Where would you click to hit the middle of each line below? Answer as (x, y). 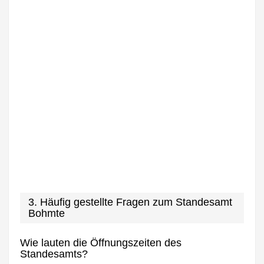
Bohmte (47, 214)
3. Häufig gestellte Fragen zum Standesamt (131, 202)
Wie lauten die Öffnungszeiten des (101, 242)
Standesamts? (54, 254)
